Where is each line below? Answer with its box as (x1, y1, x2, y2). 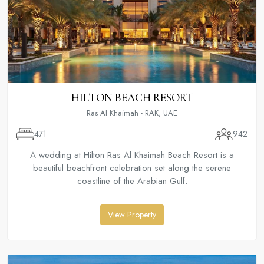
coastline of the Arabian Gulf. (77, 174, 187, 188)
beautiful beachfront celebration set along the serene (33, 161, 231, 175)
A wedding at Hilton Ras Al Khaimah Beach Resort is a (30, 148, 234, 162)
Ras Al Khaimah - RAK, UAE (87, 107, 177, 119)
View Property (108, 209, 156, 221)
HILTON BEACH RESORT (71, 91, 193, 105)
